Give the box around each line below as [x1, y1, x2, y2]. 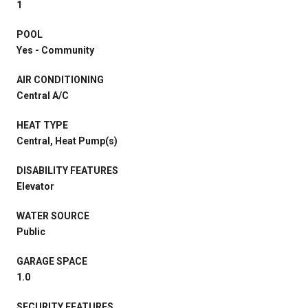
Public [16, 225, 45, 237]
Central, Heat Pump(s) [16, 135, 118, 146]
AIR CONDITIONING [16, 74, 104, 85]
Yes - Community [16, 44, 94, 56]
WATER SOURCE [16, 210, 89, 221]
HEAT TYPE [16, 119, 68, 131]
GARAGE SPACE [16, 255, 87, 267]
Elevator [16, 180, 54, 192]
